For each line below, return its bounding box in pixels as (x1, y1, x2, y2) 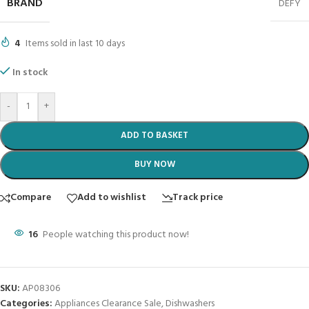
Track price (172, 190, 223, 206)
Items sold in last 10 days (26, 35, 125, 52)
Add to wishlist (77, 190, 146, 206)
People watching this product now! (43, 226, 189, 243)
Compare (10, 190, 51, 206)
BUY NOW (134, 157, 175, 172)
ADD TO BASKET (121, 128, 188, 143)
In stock (12, 64, 48, 81)
